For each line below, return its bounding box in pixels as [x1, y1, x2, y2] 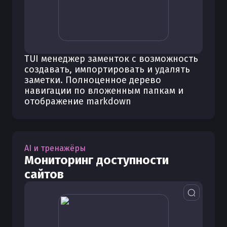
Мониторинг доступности [24, 153, 169, 167]
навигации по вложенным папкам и [24, 85, 183, 96]
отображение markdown [24, 96, 131, 107]
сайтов [24, 167, 64, 181]
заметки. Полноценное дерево [24, 74, 161, 86]
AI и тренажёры [24, 143, 86, 153]
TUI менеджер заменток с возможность [24, 53, 198, 64]
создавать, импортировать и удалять [24, 64, 190, 75]
